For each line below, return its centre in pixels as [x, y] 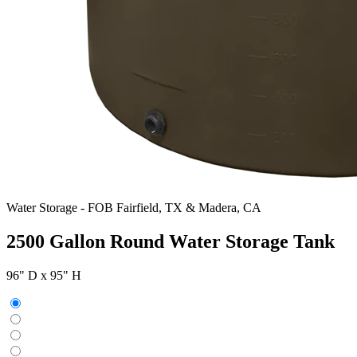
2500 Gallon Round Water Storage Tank [171, 241]
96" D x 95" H [44, 275]
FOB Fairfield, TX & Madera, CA [175, 207]
